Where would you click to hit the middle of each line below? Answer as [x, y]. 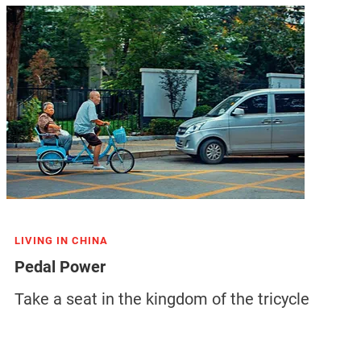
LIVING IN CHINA [61, 241]
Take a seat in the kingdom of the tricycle [162, 299]
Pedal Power [60, 267]
